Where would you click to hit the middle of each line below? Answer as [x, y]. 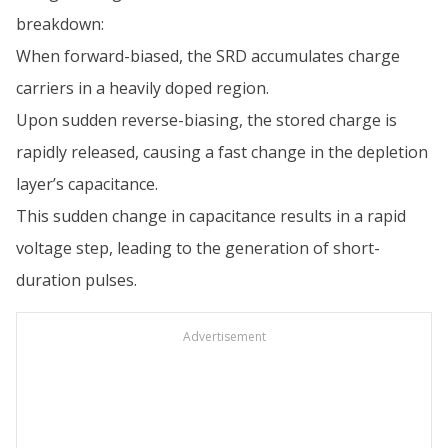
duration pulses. [76, 280]
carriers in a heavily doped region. [142, 88]
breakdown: [60, 24]
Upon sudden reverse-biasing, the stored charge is [206, 120]
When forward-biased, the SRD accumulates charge [208, 56]
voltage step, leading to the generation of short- [198, 248]
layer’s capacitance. [87, 184]
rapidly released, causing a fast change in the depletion [222, 152]
